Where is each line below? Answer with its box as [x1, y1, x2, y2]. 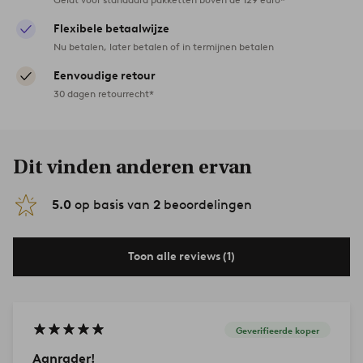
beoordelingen [160, 197, 252, 213]
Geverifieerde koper [236, 324, 319, 336]
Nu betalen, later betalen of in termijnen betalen [53, 41, 274, 53]
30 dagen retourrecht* [53, 88, 154, 100]
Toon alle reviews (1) [128, 250, 235, 264]
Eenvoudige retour [53, 69, 156, 83]
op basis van [71, 197, 153, 213]
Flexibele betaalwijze [53, 22, 169, 36]
